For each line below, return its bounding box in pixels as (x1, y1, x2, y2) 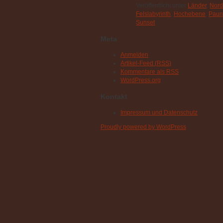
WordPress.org (120, 77, 161, 84)
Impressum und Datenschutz (120, 109, 198, 116)
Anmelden (120, 51, 148, 59)
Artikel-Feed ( (120, 60, 157, 67)
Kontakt (101, 93, 127, 101)
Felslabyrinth (136, 10, 171, 18)
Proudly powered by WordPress (101, 123, 186, 131)
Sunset (136, 19, 155, 26)
